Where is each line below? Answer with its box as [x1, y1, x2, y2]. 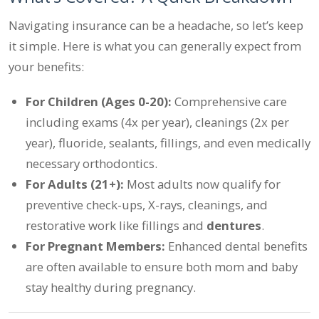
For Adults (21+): [26, 175, 124, 192]
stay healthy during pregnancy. [26, 278, 196, 296]
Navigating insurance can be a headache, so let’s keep [9, 16, 303, 33]
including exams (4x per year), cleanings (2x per [26, 113, 289, 130]
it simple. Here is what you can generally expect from [9, 37, 301, 54]
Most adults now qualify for [124, 175, 281, 192]
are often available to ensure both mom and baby [26, 258, 298, 275]
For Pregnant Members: [26, 237, 165, 254]
